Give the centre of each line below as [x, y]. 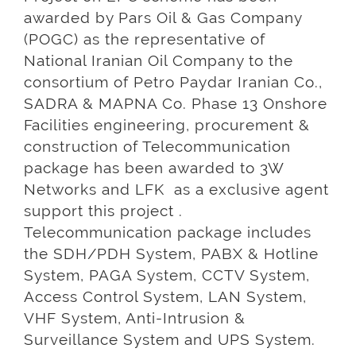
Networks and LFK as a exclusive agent [176, 190]
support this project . [103, 211]
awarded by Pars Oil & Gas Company [163, 18]
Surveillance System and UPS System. [170, 340]
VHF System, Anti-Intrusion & [135, 318]
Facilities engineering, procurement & [167, 125]
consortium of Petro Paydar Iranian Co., [173, 82]
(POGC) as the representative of [145, 39]
